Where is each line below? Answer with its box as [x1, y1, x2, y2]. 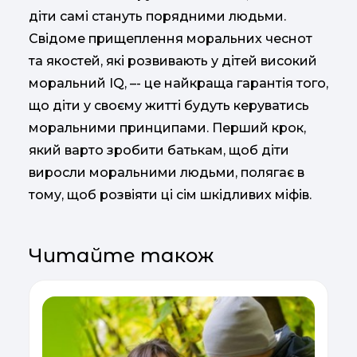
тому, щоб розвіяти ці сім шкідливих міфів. [29, 187, 312, 202]
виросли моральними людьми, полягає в [29, 165, 304, 180]
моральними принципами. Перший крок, [29, 120, 306, 135]
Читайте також [29, 244, 214, 267]
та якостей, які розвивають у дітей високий [29, 53, 317, 69]
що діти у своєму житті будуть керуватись [29, 98, 309, 113]
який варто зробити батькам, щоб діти [29, 143, 289, 158]
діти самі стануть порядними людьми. [29, 9, 286, 24]
